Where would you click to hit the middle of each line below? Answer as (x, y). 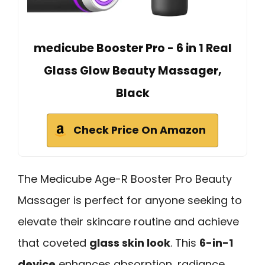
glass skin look (130, 243)
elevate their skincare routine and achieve (128, 221)
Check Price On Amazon (140, 130)
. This (185, 243)
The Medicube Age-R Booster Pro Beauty (125, 179)
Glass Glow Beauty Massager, (132, 70)
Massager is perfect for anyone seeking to (130, 200)
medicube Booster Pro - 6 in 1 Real (132, 48)
